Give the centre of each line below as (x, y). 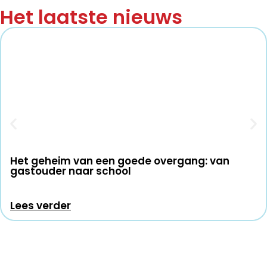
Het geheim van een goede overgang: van (120, 161)
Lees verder (41, 205)
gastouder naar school (71, 171)
